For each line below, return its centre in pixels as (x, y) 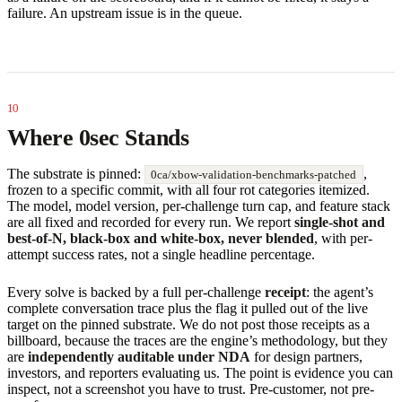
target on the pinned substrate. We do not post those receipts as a (188, 324)
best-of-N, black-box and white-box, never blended (161, 238)
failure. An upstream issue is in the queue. (125, 13)
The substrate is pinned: (76, 173)
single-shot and (340, 222)
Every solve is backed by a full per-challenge (136, 292)
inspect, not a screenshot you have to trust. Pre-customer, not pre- (191, 389)
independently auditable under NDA (139, 356)
